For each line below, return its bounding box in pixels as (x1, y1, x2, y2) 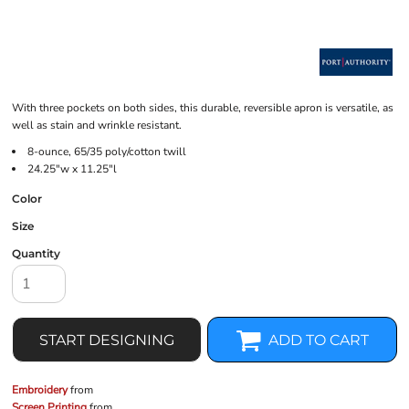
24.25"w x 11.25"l (27, 162, 117, 176)
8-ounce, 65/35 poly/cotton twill (27, 144, 186, 159)
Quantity (12, 246, 60, 260)
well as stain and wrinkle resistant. (12, 118, 182, 132)
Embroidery (12, 383, 68, 397)
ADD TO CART (268, 331, 370, 350)
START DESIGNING (39, 331, 174, 350)
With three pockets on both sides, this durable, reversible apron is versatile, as (12, 100, 393, 115)
